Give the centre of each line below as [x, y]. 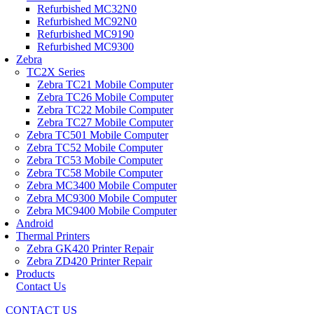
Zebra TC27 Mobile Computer [105, 122]
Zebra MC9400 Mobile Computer [102, 211]
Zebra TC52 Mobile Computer [95, 148]
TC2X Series [56, 72]
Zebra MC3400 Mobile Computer [102, 185]
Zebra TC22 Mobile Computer [105, 110]
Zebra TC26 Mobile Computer [105, 97]
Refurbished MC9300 [86, 47]
